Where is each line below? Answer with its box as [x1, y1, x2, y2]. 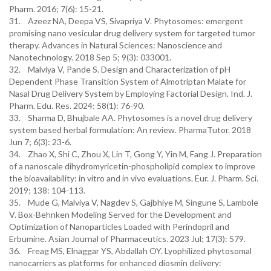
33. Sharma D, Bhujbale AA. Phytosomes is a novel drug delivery [9, 113, 252, 123]
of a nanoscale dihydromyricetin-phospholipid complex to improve [9, 161, 255, 171]
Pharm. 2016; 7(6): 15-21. [9, 4, 103, 14]
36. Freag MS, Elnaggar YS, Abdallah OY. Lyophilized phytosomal [9, 246, 252, 256]
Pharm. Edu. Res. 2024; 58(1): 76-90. [9, 100, 145, 111]
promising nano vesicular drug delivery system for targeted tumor [9, 28, 255, 38]
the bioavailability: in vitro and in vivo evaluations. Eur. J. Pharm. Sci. [9, 173, 258, 183]
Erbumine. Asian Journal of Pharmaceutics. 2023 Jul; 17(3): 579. [9, 233, 246, 244]
